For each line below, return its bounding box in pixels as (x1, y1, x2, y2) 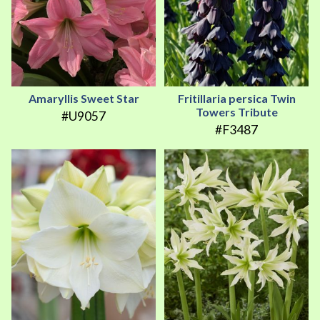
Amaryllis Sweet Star (28, 91, 139, 105)
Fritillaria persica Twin (177, 91, 296, 105)
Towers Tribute (195, 104, 278, 119)
